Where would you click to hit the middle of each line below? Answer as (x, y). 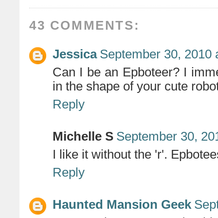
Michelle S (83, 136)
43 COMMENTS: (85, 26)
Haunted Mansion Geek (122, 205)
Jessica (75, 54)
